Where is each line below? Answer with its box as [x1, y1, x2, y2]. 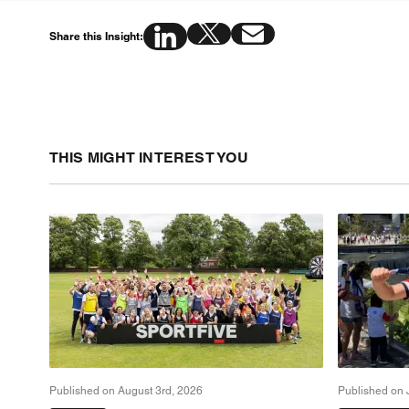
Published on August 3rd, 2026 [48, 384, 203, 398]
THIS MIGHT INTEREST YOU [48, 149, 248, 167]
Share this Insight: [48, 29, 143, 44]
